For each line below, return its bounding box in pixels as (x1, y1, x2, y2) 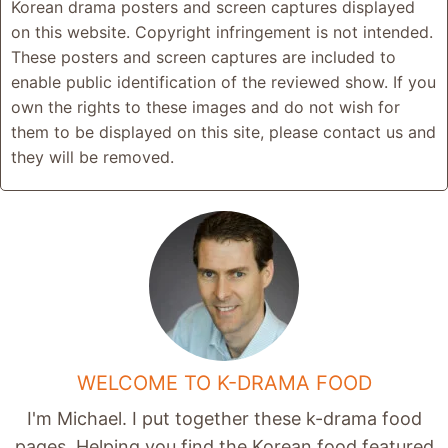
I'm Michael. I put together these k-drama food (26, 408, 422, 429)
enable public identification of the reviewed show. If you (11, 72, 436, 92)
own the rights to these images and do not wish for (11, 97, 400, 117)
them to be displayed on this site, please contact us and (11, 122, 436, 142)
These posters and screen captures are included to (11, 47, 396, 67)
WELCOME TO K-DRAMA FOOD (76, 371, 372, 395)
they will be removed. (11, 147, 174, 167)
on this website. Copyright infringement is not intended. (11, 22, 433, 42)
